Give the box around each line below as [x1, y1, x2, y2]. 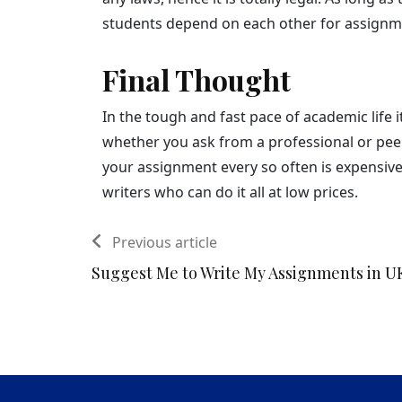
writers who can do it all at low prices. [102, 181, 358, 202]
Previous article [112, 232, 217, 252]
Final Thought [102, 59, 297, 99]
